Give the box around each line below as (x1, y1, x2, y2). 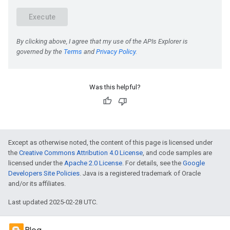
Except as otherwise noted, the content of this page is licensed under (8, 139, 213, 146)
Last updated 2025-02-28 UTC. (8, 198, 98, 206)
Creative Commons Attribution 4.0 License (19, 149, 143, 157)
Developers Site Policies (8, 169, 80, 177)
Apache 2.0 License (64, 159, 122, 167)
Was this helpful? (89, 83, 141, 91)
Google (183, 159, 205, 167)
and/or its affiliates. (8, 180, 66, 187)
